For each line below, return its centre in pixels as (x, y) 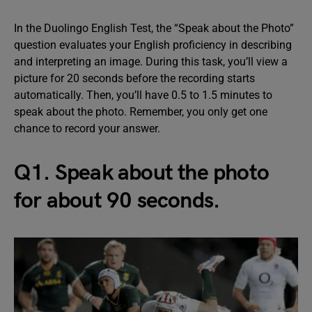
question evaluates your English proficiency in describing (153, 45)
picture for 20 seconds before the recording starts (134, 78)
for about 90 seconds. (117, 201)
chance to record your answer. (87, 128)
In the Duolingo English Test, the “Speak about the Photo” (154, 28)
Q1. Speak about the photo (142, 173)
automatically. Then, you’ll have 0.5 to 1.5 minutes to (143, 95)
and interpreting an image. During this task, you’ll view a (151, 62)
